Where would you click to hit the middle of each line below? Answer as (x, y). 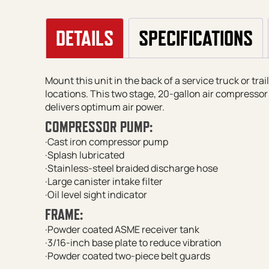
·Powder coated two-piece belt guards (127, 255)
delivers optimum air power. (104, 107)
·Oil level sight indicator (96, 194)
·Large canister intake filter (104, 181)
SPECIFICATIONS (195, 38)
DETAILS (84, 38)
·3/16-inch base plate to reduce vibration (133, 242)
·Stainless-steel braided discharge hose (131, 168)
